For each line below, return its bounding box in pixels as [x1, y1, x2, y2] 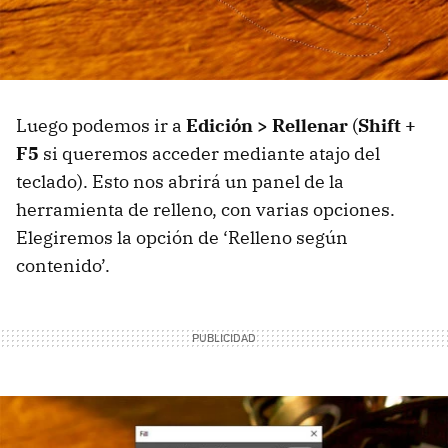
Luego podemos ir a [16, 113, 186, 137]
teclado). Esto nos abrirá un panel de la [16, 169, 344, 193]
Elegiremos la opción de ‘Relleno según [16, 225, 348, 249]
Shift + [358, 113, 416, 137]
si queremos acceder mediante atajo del [39, 141, 380, 165]
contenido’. [16, 253, 110, 277]
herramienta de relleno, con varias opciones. [16, 197, 395, 221]
